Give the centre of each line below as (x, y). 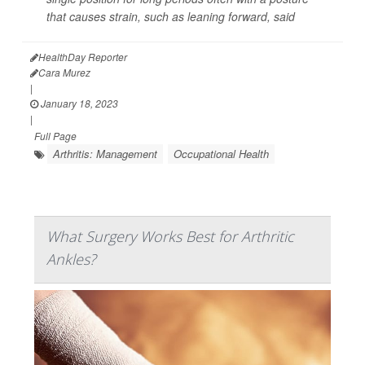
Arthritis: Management (105, 153)
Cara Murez (64, 72)
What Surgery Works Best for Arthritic (170, 236)
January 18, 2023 (78, 103)
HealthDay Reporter (83, 56)
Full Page (55, 135)
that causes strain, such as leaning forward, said (171, 16)
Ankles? (71, 259)
